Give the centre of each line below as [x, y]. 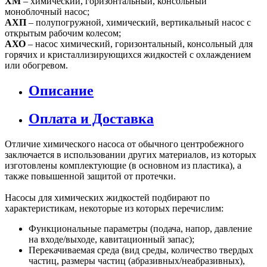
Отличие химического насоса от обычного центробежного [124, 144]
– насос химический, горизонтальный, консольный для [139, 44]
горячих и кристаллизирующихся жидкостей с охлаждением [128, 54]
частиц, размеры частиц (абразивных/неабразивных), [137, 260]
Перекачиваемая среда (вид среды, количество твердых [141, 250]
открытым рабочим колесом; [63, 33]
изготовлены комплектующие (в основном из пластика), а [123, 165]
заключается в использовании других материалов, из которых [131, 154]
